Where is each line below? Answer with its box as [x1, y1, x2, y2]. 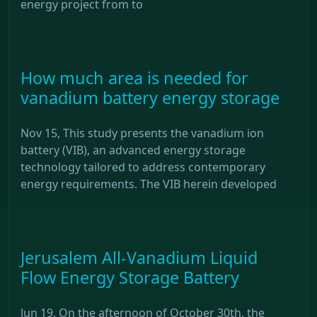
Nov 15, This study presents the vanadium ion [21, 125, 264, 141]
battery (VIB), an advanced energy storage [21, 142, 246, 158]
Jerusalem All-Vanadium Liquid [21, 246, 258, 269]
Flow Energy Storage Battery [21, 265, 239, 289]
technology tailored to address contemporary [21, 158, 265, 175]
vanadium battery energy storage [21, 86, 279, 109]
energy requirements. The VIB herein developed [21, 175, 277, 192]
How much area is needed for [21, 66, 248, 89]
